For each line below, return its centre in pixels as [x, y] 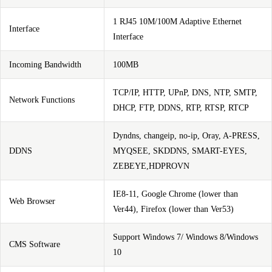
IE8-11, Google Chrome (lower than [175, 194]
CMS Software [35, 244]
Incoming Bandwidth [45, 65]
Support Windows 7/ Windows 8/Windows [185, 237]
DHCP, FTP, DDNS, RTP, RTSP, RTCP [181, 108]
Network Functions [42, 100]
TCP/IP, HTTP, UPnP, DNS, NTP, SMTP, [185, 93]
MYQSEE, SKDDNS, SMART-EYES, [180, 151]
